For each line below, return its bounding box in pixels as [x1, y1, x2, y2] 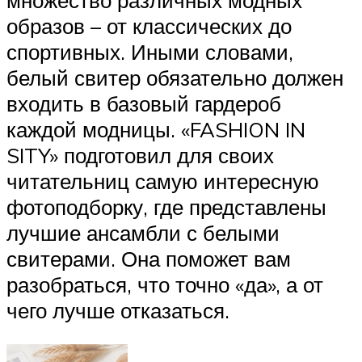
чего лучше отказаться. [6, 297, 229, 324]
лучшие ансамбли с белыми [6, 220, 280, 246]
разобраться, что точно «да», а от [6, 271, 323, 298]
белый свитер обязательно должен [6, 65, 343, 91]
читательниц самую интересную [6, 168, 319, 195]
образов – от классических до [6, 13, 292, 40]
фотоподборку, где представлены [6, 194, 326, 221]
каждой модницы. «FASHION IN [6, 116, 305, 143]
